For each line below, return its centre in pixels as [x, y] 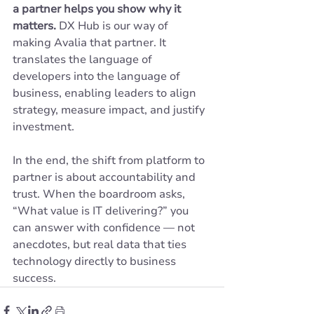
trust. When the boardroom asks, [100, 194]
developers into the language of [98, 76]
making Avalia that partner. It [91, 43]
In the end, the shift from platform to [110, 161]
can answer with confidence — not [105, 228]
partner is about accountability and [105, 177]
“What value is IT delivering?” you [102, 211]
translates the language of [84, 60]
